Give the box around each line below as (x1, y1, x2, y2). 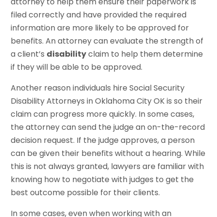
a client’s (11, 48, 47, 60)
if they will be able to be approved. (11, 61, 143, 73)
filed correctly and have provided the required (11, 9, 187, 20)
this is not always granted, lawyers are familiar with (11, 160, 204, 172)
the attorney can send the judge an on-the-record (11, 121, 205, 133)
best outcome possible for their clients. (11, 186, 160, 198)
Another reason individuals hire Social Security (11, 82, 185, 93)
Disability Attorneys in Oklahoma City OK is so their (11, 95, 203, 107)
